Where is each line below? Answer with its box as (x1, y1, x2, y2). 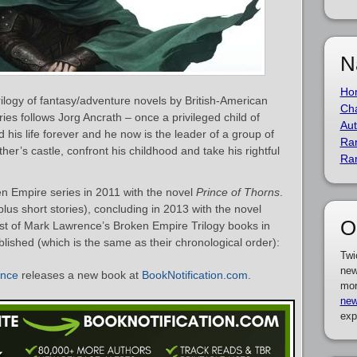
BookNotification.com (142, 269, 248, 281)
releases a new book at (18, 269, 142, 281)
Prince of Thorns (196, 186, 280, 198)
